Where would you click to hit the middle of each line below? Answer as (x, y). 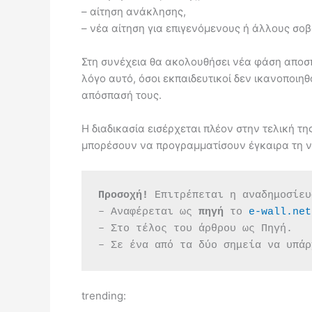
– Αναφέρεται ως (148, 212)
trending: (104, 296)
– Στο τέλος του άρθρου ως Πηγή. (195, 229)
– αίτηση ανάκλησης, (134, 11)
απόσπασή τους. (122, 95)
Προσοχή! (123, 195)
